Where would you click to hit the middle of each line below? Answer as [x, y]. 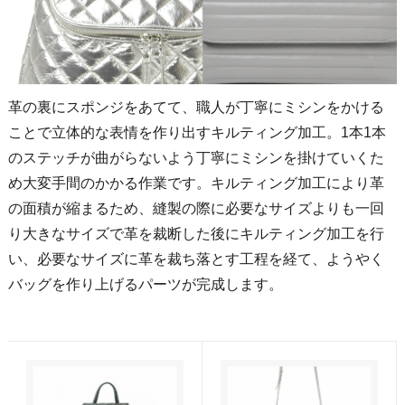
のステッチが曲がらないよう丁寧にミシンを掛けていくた [197, 158]
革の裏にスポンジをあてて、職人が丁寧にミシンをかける [197, 108]
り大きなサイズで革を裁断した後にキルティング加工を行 [197, 234]
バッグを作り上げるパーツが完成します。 [146, 285]
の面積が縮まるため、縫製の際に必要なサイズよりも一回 [197, 209]
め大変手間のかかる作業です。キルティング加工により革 [197, 184]
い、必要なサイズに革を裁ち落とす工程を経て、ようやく [197, 259]
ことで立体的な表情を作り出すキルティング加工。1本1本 [198, 133]
